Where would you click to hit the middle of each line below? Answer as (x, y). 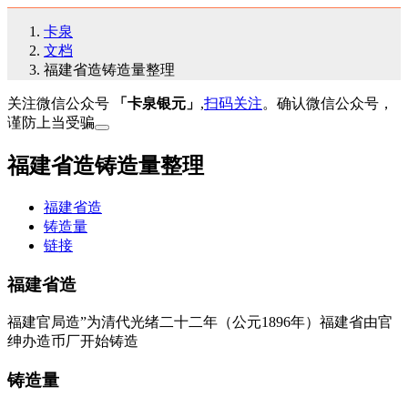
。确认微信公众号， (328, 103)
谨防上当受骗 (51, 122)
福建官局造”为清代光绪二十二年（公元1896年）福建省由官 (200, 322)
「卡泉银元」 (157, 103)
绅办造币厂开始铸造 (73, 342)
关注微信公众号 (60, 103)
